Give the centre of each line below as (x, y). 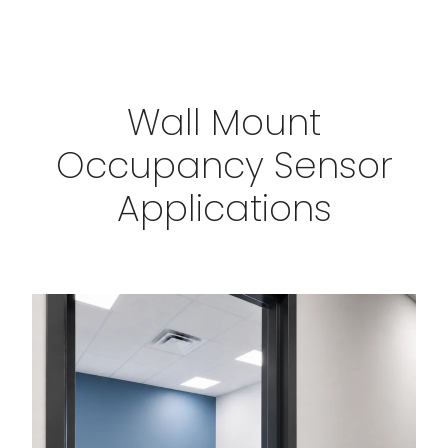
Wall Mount (224, 122)
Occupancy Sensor (224, 165)
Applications (224, 208)
